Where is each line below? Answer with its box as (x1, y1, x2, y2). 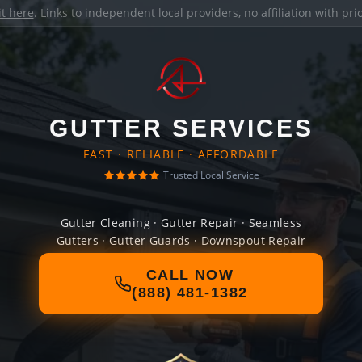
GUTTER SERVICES (48, 115, 314, 141)
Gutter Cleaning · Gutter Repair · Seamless (60, 215, 302, 230)
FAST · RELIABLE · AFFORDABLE (82, 146, 280, 162)
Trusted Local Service (162, 168, 259, 182)
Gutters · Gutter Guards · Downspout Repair (56, 233, 306, 248)
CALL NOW (145, 267, 234, 283)
